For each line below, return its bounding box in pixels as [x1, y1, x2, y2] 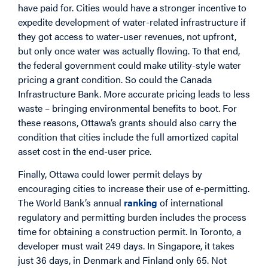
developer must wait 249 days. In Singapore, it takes [18, 239, 234, 253]
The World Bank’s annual [18, 196, 124, 210]
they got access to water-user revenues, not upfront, [18, 29, 236, 43]
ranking [124, 196, 157, 210]
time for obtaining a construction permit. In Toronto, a [18, 224, 241, 239]
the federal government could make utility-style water [18, 57, 241, 72]
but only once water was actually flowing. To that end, [18, 43, 240, 57]
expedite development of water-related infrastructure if [18, 14, 246, 29]
